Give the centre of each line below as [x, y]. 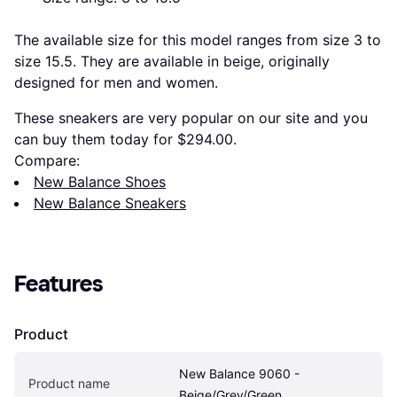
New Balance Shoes [100, 182]
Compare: [47, 160]
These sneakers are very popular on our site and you [191, 118]
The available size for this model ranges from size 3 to [198, 40]
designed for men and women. [116, 82]
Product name [69, 383]
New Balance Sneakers [110, 203]
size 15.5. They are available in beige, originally [172, 61]
